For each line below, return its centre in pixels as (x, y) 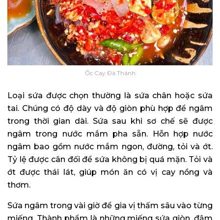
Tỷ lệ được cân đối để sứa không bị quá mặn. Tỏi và (110, 159)
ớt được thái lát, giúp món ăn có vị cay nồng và (110, 172)
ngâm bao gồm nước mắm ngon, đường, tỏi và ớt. (110, 146)
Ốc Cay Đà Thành (110, 73)
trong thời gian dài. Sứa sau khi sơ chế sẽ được (110, 121)
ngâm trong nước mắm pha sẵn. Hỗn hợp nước (110, 134)
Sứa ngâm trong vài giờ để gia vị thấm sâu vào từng (110, 205)
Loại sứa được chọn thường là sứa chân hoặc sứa (110, 95)
